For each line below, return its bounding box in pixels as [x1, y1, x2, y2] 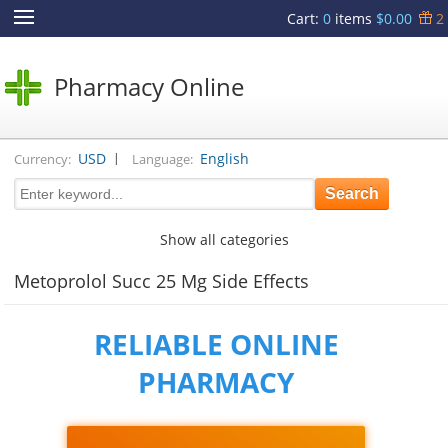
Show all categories [159, 230, 289, 250]
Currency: [14, 149, 72, 168]
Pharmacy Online [54, 70, 245, 103]
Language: [132, 149, 194, 168]
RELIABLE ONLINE [93, 325, 339, 364]
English [200, 149, 250, 169]
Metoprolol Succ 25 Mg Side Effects [14, 269, 310, 294]
